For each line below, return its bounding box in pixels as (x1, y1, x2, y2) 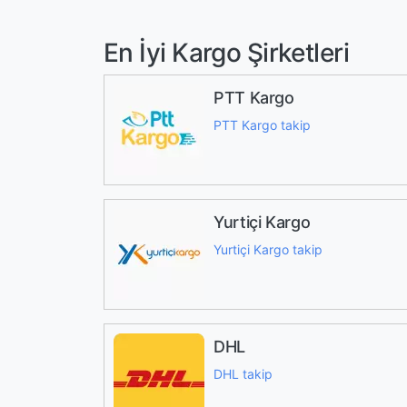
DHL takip (213, 366, 273, 382)
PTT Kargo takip (213, 117, 311, 133)
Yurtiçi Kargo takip (213, 242, 323, 257)
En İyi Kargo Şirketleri (104, 37, 350, 68)
